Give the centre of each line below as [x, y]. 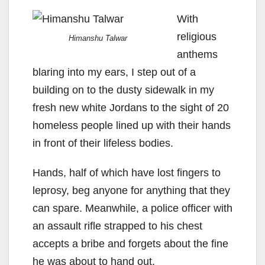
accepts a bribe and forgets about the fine [130, 244]
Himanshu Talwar [98, 38]
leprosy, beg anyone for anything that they [131, 191]
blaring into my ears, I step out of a [114, 72]
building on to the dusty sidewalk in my [123, 90]
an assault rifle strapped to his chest [117, 226]
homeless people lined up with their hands [132, 126]
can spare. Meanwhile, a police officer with [132, 209]
